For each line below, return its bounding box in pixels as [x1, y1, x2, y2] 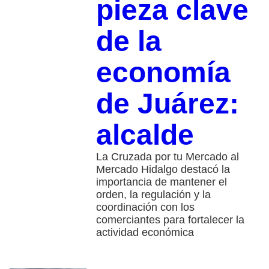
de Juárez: [95, 87, 239, 119]
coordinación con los [95, 201, 195, 213]
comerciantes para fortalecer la [95, 213, 244, 226]
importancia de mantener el [95, 175, 227, 188]
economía [95, 56, 231, 88]
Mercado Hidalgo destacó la [95, 163, 230, 175]
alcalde [95, 118, 194, 151]
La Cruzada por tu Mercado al [95, 150, 239, 163]
